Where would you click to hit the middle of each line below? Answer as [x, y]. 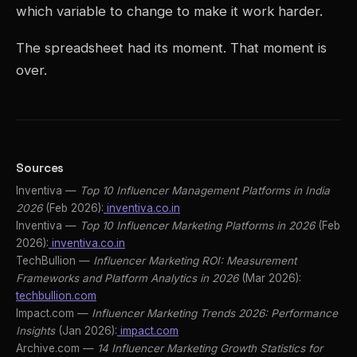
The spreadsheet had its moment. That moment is [171, 48]
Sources [40, 168]
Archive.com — [57, 349]
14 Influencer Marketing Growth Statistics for [210, 349]
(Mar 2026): [270, 279]
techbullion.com [56, 296]
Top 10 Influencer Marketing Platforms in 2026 [197, 226]
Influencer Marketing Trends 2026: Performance [215, 314]
